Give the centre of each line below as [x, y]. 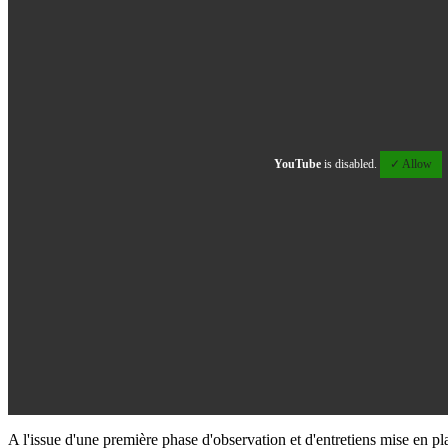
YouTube [297, 164]
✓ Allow [411, 164]
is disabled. [350, 164]
